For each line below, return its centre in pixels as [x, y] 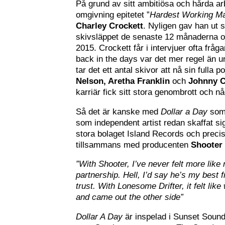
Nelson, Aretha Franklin [123, 81]
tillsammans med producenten [134, 145]
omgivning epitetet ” [113, 15]
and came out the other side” [130, 197]
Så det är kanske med [119, 111]
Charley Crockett [110, 26]
